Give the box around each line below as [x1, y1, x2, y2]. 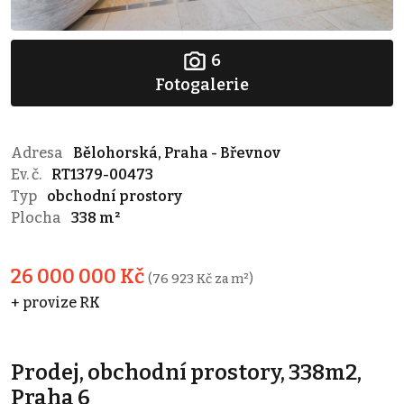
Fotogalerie [155, 75, 249, 96]
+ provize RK [11, 294, 100, 312]
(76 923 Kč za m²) [148, 271, 253, 288]
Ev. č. [11, 166, 44, 184]
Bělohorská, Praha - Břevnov [73, 144, 280, 162]
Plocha [11, 209, 64, 227]
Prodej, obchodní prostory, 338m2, [11, 360, 362, 386]
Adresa [11, 144, 66, 162]
